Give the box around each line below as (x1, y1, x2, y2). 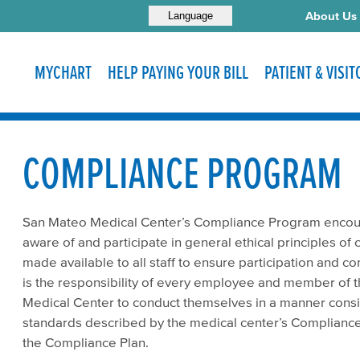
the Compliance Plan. (22, 334, 149, 350)
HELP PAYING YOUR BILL (108, 62, 248, 83)
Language (167, 9, 213, 22)
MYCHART (35, 62, 92, 83)
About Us (305, 9, 357, 22)
